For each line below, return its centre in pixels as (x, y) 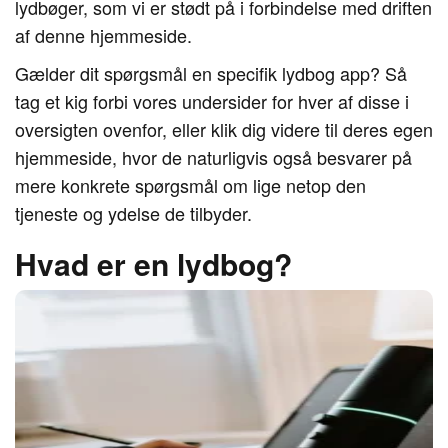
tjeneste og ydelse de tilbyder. (133, 213)
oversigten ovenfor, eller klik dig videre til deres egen (224, 129)
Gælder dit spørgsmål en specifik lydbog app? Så (211, 73)
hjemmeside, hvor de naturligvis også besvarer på (213, 157)
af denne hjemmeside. (103, 35)
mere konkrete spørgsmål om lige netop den (190, 185)
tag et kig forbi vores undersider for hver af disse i (212, 101)
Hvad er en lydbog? (153, 263)
